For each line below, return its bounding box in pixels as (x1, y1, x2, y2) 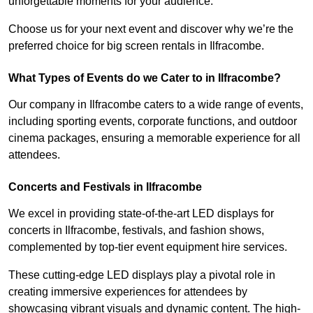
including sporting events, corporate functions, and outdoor (8, 115, 297, 128)
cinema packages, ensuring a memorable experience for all (8, 132, 300, 145)
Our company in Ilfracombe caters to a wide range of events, (8, 99, 303, 111)
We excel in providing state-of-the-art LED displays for (8, 208, 274, 220)
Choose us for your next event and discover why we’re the (8, 23, 293, 36)
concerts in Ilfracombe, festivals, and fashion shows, (8, 224, 264, 237)
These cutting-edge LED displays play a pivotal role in (8, 269, 275, 282)
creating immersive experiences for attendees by (8, 286, 247, 298)
